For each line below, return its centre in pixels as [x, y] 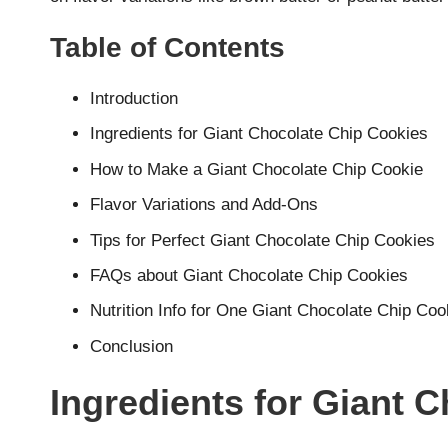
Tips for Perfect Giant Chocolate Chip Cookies [262, 240]
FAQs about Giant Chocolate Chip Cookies [249, 275]
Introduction [134, 98]
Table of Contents [167, 47]
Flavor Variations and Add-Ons [204, 205]
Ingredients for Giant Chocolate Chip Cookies [259, 134]
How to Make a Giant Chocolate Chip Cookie [256, 169]
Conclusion [131, 346]
